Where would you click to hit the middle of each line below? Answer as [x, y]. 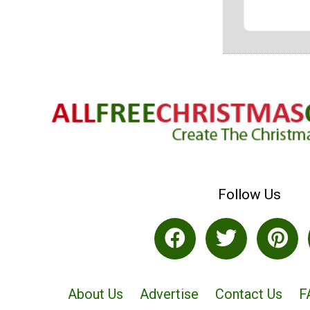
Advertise [169, 294]
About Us [95, 294]
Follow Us [249, 194]
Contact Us [248, 294]
